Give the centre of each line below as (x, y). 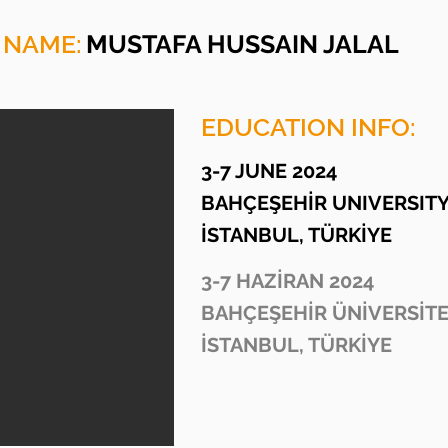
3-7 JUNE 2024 (269, 170)
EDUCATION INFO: (308, 126)
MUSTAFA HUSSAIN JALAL (242, 43)
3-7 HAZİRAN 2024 (287, 280)
